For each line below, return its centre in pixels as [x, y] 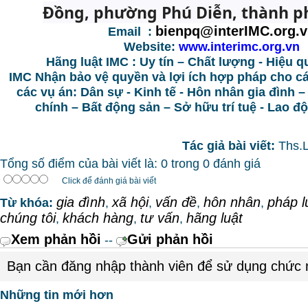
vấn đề [176, 202]
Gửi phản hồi [170, 239]
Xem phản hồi [56, 239]
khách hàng [98, 218]
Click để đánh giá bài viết [109, 181]
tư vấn [160, 218]
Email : [132, 31]
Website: [151, 46]
